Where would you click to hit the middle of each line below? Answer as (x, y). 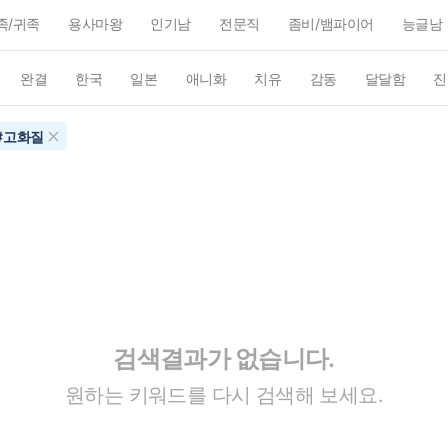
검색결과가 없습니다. (224, 358)
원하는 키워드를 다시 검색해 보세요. (224, 394)
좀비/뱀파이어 (330, 23)
